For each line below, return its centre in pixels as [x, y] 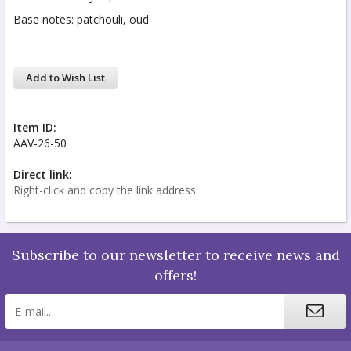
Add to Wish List [65, 78]
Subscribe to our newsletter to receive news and [175, 255]
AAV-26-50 [40, 143]
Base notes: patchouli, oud [81, 20]
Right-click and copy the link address [105, 190]
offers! [175, 276]
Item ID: [35, 128]
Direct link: [43, 175]
